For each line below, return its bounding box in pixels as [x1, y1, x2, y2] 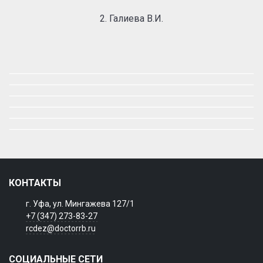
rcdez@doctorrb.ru [25, 224, 96, 233]
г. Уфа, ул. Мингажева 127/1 [25, 199, 134, 208]
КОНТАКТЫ [9, 177, 61, 188]
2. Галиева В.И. [100, 13, 163, 24]
